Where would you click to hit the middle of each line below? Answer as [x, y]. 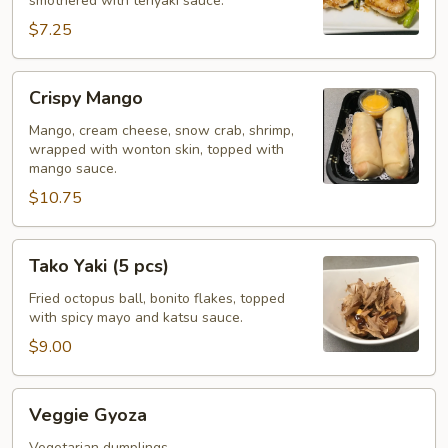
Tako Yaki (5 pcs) [99, 266]
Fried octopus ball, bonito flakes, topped [157, 298]
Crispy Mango [86, 98]
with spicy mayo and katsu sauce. [136, 317]
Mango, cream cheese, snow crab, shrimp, [161, 130]
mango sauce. [73, 168]
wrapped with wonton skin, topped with [156, 149]
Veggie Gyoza [88, 415]
